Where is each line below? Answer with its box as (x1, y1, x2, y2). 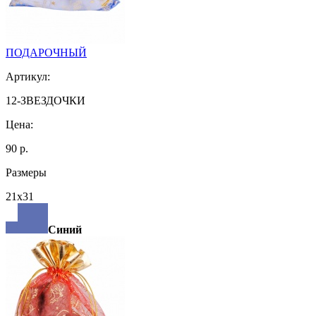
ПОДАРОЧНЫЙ (6, 46, 87, 59)
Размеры (6, 166, 47, 178)
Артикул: (6, 70, 50, 83)
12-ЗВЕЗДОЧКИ (6, 94, 85, 107)
